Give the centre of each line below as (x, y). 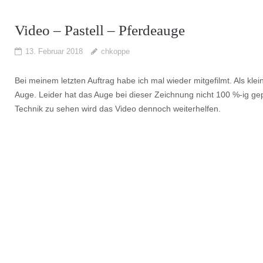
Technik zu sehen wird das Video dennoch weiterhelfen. (117, 108)
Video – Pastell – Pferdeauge (100, 30)
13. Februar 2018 (54, 51)
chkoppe (115, 51)
